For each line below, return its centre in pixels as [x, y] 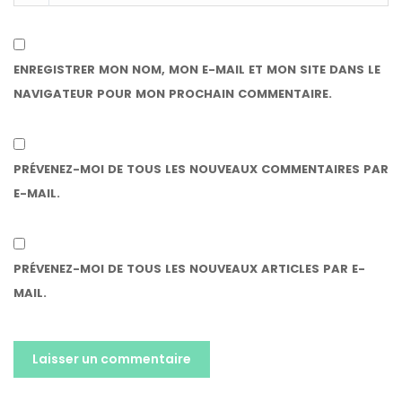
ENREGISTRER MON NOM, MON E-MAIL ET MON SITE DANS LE [197, 70]
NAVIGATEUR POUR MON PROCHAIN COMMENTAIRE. [173, 94]
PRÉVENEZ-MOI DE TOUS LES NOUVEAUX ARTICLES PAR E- [189, 269]
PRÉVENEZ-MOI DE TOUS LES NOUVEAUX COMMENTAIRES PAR [201, 169]
